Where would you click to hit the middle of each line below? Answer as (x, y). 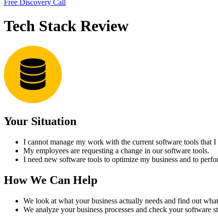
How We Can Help (51, 180)
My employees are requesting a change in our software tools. (116, 150)
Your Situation (40, 121)
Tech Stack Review (66, 26)
